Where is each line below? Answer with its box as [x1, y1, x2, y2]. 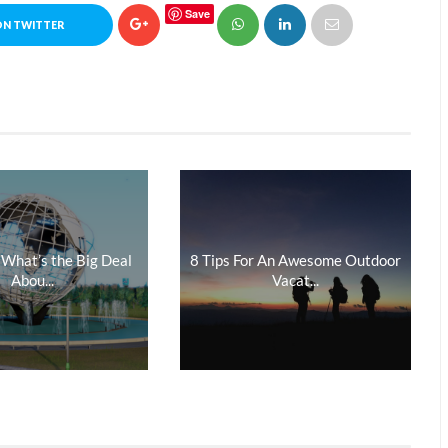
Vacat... [272, 271, 320, 289]
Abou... [11, 271, 55, 289]
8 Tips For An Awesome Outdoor [190, 251, 402, 269]
